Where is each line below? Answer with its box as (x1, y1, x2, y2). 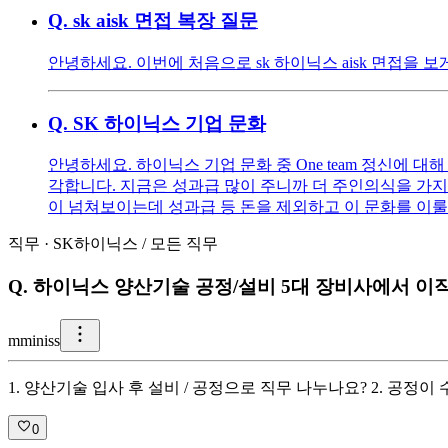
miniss (20, 331, 60, 349)
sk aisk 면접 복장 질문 (73, 10, 258, 32)
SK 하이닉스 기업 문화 (73, 112, 266, 134)
